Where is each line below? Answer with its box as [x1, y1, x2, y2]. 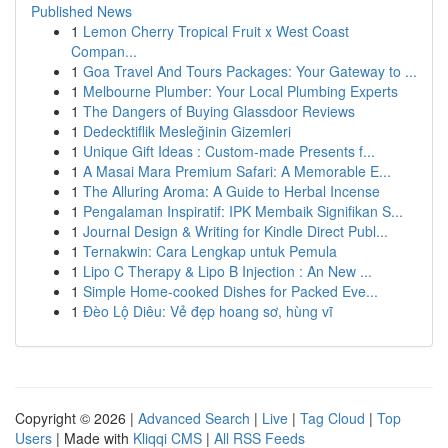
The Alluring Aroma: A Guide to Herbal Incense [83, 181, 380, 201]
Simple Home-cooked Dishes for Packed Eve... [83, 281, 378, 301]
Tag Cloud [300, 408, 365, 428]
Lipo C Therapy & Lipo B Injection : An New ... [83, 261, 372, 281]
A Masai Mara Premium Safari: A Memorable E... [83, 161, 391, 181]
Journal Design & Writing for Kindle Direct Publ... [83, 221, 388, 241]
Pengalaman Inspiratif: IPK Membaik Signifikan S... [83, 201, 403, 221]
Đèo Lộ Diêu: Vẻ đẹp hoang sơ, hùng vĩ [83, 301, 333, 321]
